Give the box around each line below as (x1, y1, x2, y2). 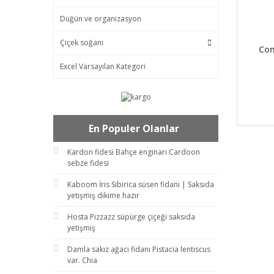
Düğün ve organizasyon (60, 13, 141, 24)
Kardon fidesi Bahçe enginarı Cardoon (67, 146, 200, 157)
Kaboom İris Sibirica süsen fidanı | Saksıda (67, 179, 214, 190)
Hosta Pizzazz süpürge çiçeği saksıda (67, 211, 195, 222)
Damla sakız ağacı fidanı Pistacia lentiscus (67, 243, 210, 254)
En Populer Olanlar (89, 121, 179, 135)
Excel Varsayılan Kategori (60, 61, 146, 72)
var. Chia (67, 254, 97, 265)
